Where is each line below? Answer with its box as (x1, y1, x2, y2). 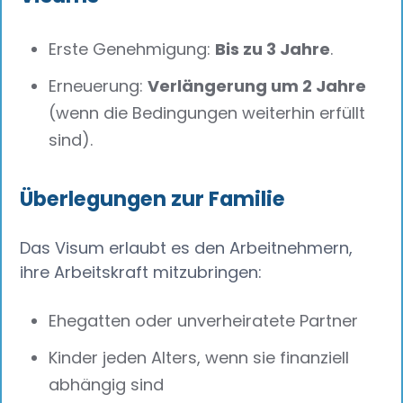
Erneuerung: (49, 74, 148, 97)
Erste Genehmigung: (49, 37, 216, 60)
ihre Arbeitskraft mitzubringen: (20, 261, 263, 284)
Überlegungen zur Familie (20, 184, 286, 214)
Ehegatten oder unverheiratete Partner (49, 309, 359, 333)
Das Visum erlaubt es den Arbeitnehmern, (20, 237, 354, 260)
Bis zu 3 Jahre (215, 37, 331, 60)
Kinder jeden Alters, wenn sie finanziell (49, 345, 350, 369)
